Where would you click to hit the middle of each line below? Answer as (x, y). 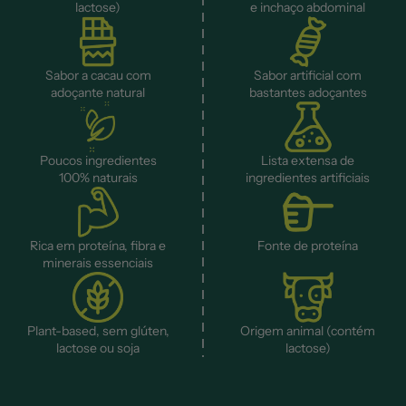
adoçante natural (98, 93)
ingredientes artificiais (308, 178)
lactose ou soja (98, 348)
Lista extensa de (308, 161)
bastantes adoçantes (308, 93)
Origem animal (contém (308, 331)
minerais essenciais (98, 263)
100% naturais (98, 178)
